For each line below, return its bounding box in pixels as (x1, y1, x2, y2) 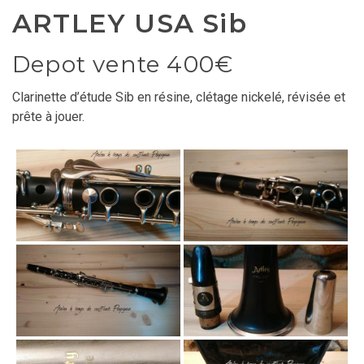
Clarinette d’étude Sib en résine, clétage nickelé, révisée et (12, 89, 345, 105)
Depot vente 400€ (12, 50, 234, 79)
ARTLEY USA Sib (12, 7, 247, 40)
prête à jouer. (12, 108, 84, 124)
